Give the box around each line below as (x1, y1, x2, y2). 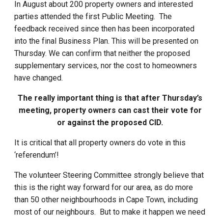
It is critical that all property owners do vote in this (14, 138, 186, 147)
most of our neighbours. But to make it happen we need (14, 207, 206, 217)
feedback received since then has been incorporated (14, 24, 195, 33)
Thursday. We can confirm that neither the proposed (14, 49, 191, 58)
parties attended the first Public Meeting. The (14, 12, 172, 21)
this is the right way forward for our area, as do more (14, 183, 193, 192)
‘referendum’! (14, 150, 59, 160)
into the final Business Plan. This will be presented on (14, 36, 199, 46)
